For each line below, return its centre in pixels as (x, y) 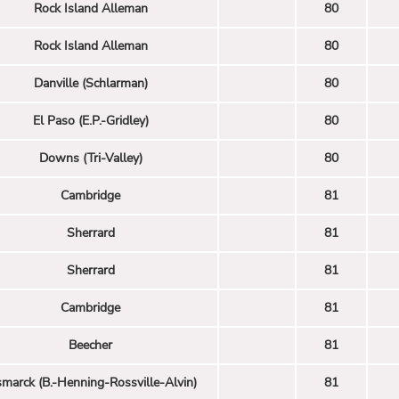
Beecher (90, 345)
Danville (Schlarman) (90, 83)
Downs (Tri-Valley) (90, 158)
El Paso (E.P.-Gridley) (90, 120)
